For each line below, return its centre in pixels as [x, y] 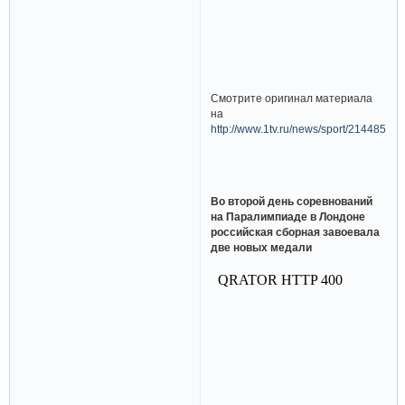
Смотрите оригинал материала [292, 99]
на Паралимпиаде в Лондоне [288, 216]
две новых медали [262, 247]
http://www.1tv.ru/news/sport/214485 [299, 129]
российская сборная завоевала [296, 231]
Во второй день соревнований [292, 201]
